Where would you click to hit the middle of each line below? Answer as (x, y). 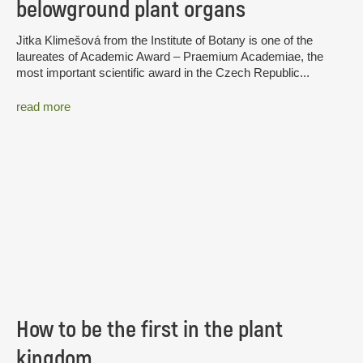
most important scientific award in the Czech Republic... (163, 73)
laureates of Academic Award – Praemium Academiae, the (170, 57)
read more (43, 106)
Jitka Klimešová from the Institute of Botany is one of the (164, 41)
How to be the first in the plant (149, 330)
